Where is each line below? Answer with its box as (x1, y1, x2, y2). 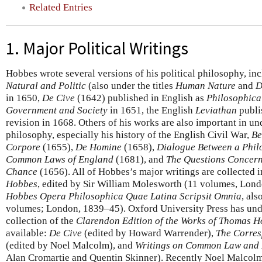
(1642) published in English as (75, 92, 206, 104)
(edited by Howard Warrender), (82, 227, 216, 239)
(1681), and (113, 153, 166, 165)
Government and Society (6, 104, 108, 116)
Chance (6, 166, 37, 177)
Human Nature (175, 80, 236, 91)
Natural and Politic (6, 80, 86, 91)
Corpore (6, 141, 40, 153)
